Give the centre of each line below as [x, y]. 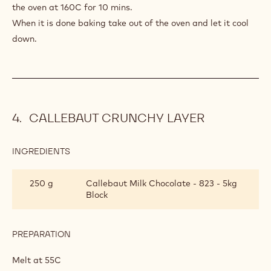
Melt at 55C [37, 260]
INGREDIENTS [41, 151]
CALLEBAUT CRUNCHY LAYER [116, 118]
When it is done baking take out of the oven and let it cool [130, 23]
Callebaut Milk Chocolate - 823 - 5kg [162, 183]
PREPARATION [41, 234]
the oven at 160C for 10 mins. [72, 7]
